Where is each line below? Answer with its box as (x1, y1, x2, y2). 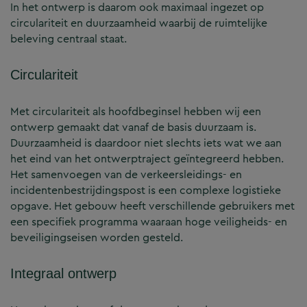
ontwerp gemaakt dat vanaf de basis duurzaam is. (10, 119, 256, 136)
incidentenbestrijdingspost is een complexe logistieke (10, 182, 281, 199)
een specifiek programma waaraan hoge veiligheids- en (10, 214, 287, 230)
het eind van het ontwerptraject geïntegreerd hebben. (10, 151, 284, 167)
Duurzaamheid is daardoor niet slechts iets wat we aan (10, 135, 282, 151)
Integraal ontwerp (10, 266, 116, 282)
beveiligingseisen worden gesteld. (10, 230, 183, 246)
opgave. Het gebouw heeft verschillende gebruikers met (10, 198, 295, 214)
